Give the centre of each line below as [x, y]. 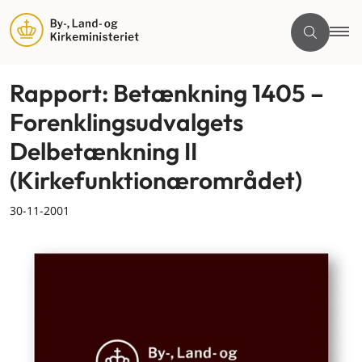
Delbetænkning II [103, 151]
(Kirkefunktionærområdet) [156, 180]
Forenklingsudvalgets [126, 122]
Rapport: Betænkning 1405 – [167, 93]
